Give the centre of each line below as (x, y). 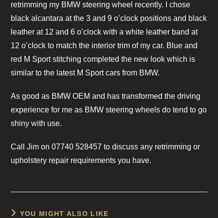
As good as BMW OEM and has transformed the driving (106, 96)
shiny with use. (36, 123)
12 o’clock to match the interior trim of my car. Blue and (104, 45)
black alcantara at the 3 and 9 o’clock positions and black (109, 18)
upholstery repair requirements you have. (81, 160)
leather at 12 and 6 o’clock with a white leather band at (104, 32)
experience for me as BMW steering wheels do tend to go (109, 109)
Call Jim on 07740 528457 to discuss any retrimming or (106, 146)
